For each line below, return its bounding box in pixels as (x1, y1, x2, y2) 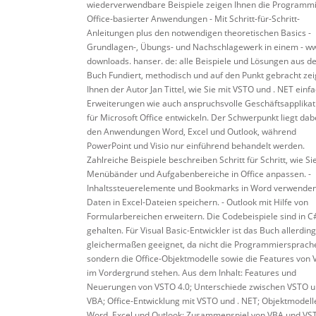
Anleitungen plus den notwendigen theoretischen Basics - (87, 27, 311, 39)
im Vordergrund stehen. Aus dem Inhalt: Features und (87, 267, 296, 279)
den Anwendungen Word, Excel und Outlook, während (87, 126, 296, 138)
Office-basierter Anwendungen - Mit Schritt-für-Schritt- (87, 13, 300, 25)
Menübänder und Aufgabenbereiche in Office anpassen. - (87, 168, 311, 180)
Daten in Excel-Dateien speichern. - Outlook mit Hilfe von (87, 196, 308, 208)
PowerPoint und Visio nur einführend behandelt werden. (87, 140, 305, 152)
